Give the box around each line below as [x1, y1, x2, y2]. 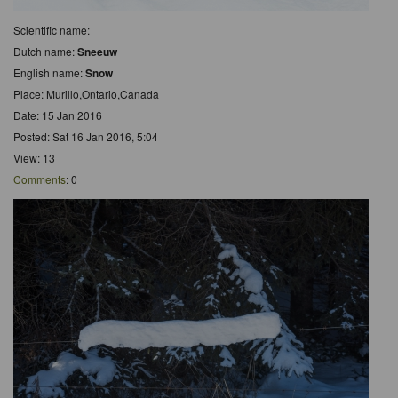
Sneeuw [77, 43, 117, 60]
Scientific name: [13, 21, 90, 37]
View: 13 [13, 149, 55, 165]
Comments [13, 171, 66, 187]
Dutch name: [13, 43, 77, 59]
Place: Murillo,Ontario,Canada [13, 85, 159, 101]
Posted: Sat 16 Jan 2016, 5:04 [13, 128, 158, 144]
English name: [13, 64, 85, 80]
